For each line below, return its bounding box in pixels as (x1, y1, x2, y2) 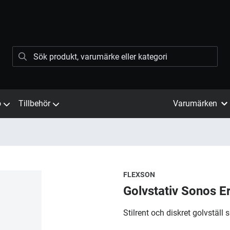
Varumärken (173, 99, 217, 108)
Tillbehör (18, 99, 50, 108)
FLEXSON (123, 170, 155, 179)
